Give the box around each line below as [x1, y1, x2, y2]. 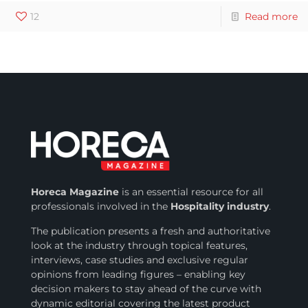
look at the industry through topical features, [30, 239, 247, 252]
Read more [245, 10, 298, 23]
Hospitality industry [170, 199, 269, 212]
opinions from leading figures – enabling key [30, 267, 245, 280]
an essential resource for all [131, 185, 263, 198]
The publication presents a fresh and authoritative [30, 224, 270, 237]
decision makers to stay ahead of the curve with [30, 282, 261, 295]
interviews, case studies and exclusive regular [30, 253, 248, 266]
